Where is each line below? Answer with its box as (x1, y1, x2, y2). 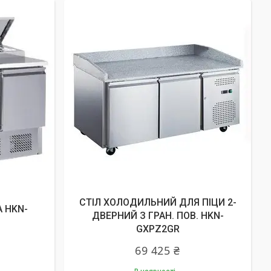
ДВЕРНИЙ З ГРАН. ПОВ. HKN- (91, 210, 224, 221)
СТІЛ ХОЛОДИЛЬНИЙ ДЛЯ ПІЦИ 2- (79, 197, 237, 208)
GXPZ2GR (135, 223, 180, 235)
